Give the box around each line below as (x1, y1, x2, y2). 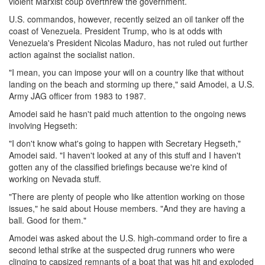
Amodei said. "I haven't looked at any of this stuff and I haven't (9, 148, 241, 161)
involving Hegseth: (9, 119, 77, 131)
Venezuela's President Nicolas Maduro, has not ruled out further (9, 36, 248, 49)
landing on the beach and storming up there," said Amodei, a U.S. (9, 77, 254, 90)
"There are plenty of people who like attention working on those (9, 190, 245, 202)
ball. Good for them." (9, 214, 86, 226)
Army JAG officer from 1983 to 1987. (9, 89, 146, 102)
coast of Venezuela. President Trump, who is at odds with (9, 24, 222, 37)
